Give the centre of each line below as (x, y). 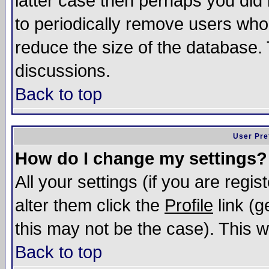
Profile (189, 205)
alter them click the (90, 205)
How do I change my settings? (141, 159)
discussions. (63, 71)
